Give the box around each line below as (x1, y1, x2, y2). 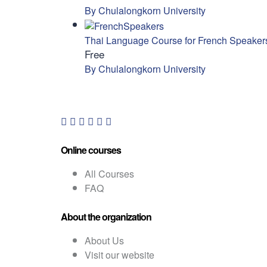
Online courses (61, 142, 121, 157)
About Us (85, 233, 124, 247)
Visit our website (85, 247, 154, 262)
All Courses (85, 166, 134, 181)
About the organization (61, 209, 151, 223)
